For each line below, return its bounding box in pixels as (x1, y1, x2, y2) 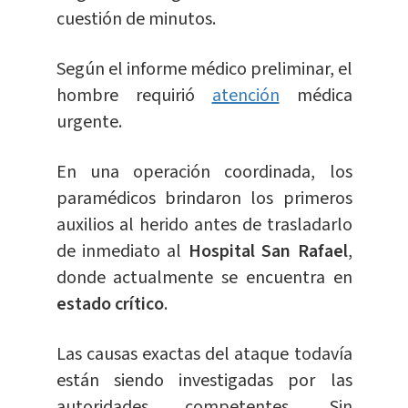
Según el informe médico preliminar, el (56, 56, 352, 83)
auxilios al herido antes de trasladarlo (56, 212, 352, 239)
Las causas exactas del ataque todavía (56, 342, 352, 368)
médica (279, 83, 352, 109)
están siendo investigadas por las (56, 368, 352, 394)
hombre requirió (56, 83, 212, 109)
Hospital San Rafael (188, 239, 348, 265)
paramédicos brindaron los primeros (56, 186, 352, 212)
